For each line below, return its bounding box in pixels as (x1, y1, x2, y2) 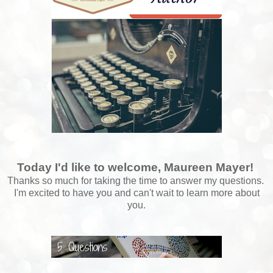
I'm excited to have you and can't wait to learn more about (13, 188, 260, 199)
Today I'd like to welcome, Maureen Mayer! (16, 161, 257, 174)
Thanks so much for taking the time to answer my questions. (7, 175, 266, 186)
